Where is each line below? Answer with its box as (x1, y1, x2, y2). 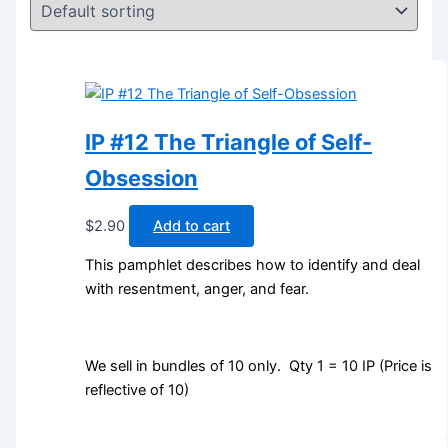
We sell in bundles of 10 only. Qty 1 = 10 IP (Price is (85, 356, 433, 375)
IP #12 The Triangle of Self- (85, 128, 373, 155)
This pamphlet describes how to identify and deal (85, 255, 421, 274)
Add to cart (153, 217, 231, 236)
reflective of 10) (85, 380, 190, 399)
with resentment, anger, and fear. (85, 279, 310, 298)
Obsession (85, 164, 199, 191)
